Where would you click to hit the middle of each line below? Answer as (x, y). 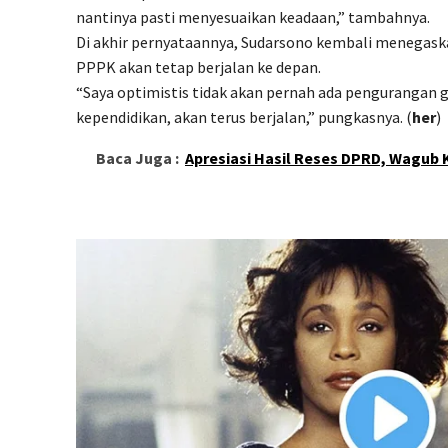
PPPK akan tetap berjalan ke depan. (198, 67)
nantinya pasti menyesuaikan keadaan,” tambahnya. (253, 17)
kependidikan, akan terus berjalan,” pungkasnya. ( (244, 117)
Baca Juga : (137, 158)
